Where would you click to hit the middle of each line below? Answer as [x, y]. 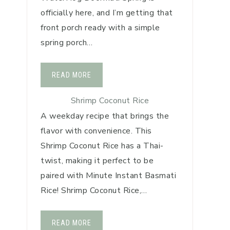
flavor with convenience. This [96, 131]
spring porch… [67, 43]
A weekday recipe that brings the [105, 116]
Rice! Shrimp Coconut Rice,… [94, 190]
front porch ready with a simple [100, 28]
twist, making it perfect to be [97, 161]
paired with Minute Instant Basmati [108, 176]
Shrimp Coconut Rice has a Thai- [102, 146]
